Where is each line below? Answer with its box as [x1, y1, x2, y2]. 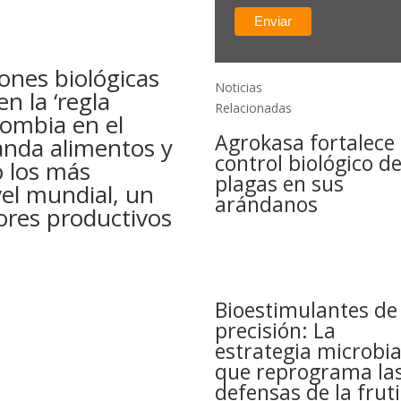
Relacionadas [215, 99, 293, 117]
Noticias [215, 79, 263, 97]
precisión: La [215, 316, 337, 346]
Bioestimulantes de [215, 295, 398, 325]
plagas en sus [215, 169, 345, 199]
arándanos [215, 190, 319, 219]
